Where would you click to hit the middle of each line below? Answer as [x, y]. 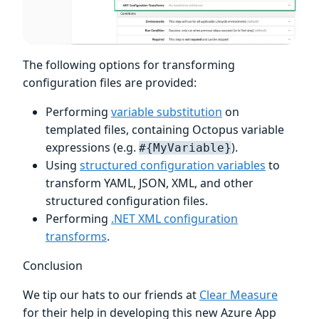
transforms [76, 237]
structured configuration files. [127, 201]
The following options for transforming [129, 65]
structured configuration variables [173, 166]
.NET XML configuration [174, 219]
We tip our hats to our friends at [111, 295]
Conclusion [53, 266]
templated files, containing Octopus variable [165, 130]
